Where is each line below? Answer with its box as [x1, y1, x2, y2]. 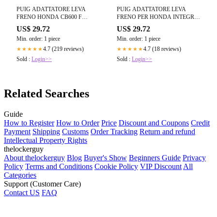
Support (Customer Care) [4, 179, 81, 188]
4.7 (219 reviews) [43, 46, 84, 53]
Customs [62, 127, 89, 136]
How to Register [4, 118, 54, 127]
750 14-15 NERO [117, 21, 158, 29]
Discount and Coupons [119, 118, 189, 127]
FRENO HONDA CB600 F [16, 14, 82, 21]
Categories [4, 170, 36, 179]
